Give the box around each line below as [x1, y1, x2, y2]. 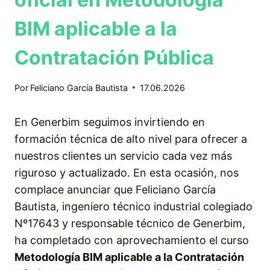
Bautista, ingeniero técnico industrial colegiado [14, 199, 253, 213]
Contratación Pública [14, 45, 214, 69]
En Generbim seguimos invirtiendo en [14, 115, 205, 128]
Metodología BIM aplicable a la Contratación [14, 250, 244, 263]
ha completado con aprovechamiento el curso [14, 233, 249, 246]
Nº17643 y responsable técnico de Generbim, [14, 216, 245, 230]
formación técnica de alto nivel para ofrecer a [14, 132, 247, 145]
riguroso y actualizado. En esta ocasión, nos [14, 166, 239, 179]
